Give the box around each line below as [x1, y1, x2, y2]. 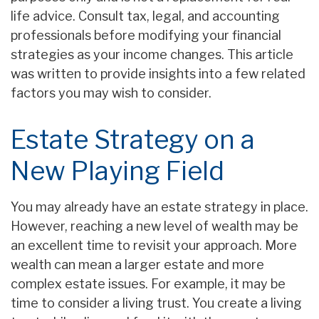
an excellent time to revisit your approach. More [11, 238, 297, 253]
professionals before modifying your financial [11, 28, 281, 43]
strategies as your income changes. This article [11, 47, 293, 63]
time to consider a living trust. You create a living [11, 296, 302, 311]
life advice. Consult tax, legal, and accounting [11, 9, 280, 24]
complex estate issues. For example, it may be [11, 276, 286, 292]
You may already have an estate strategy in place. [11, 199, 308, 215]
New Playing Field [11, 155, 224, 187]
